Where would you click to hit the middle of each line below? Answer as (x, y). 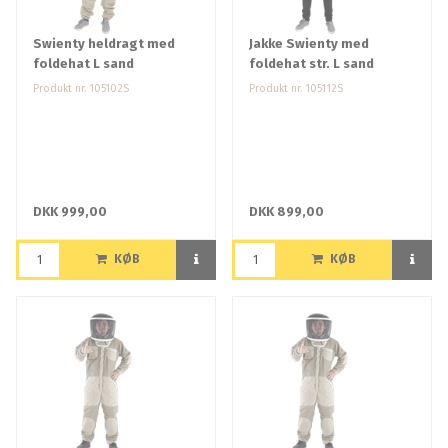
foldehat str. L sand (311, 64)
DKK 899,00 (286, 212)
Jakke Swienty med (309, 44)
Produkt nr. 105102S (81, 89)
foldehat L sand (83, 64)
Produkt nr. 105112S (296, 89)
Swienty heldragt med (104, 44)
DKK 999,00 (70, 212)
